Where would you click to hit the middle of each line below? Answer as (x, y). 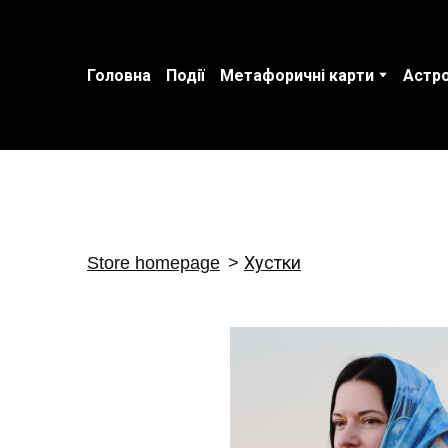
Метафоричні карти (297, 75)
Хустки (272, 263)
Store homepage (153, 263)
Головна (119, 75)
